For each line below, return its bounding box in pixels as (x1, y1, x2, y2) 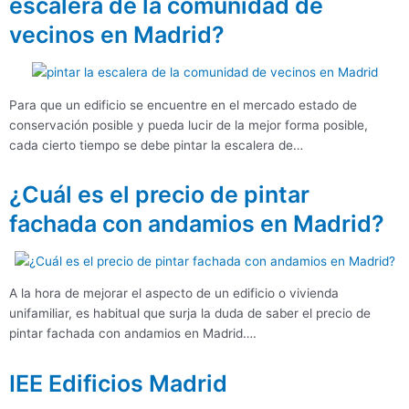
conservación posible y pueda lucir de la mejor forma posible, (9, 117, 368, 132)
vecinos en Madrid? (9, 21, 225, 49)
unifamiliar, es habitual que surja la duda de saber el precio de (9, 306, 371, 321)
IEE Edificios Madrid (9, 369, 227, 397)
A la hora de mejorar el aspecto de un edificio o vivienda (9, 286, 339, 301)
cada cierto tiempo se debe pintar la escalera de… (9, 137, 303, 152)
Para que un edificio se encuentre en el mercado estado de (9, 97, 357, 112)
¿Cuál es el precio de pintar (9, 181, 309, 209)
